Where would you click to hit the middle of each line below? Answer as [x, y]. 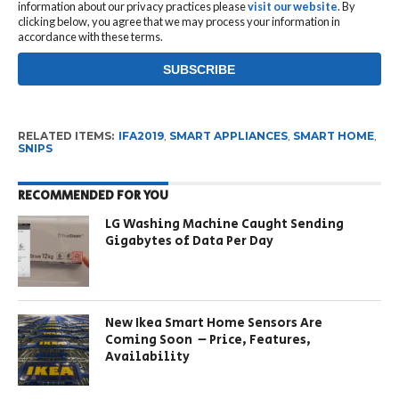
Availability [148, 357]
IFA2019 [141, 136]
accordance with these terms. [90, 37]
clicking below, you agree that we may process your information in [179, 22]
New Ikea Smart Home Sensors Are [214, 323]
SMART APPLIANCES [228, 136]
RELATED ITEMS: [65, 136]
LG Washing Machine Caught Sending [225, 224]
